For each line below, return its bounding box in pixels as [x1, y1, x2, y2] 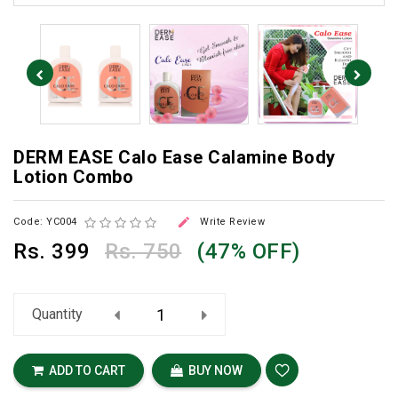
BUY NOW [182, 363, 243, 378]
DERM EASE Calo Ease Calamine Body [13, 146, 336, 168]
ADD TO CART [44, 363, 125, 378]
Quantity [32, 306, 83, 323]
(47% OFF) [196, 239, 300, 265]
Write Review [200, 215, 265, 227]
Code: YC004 [13, 215, 77, 227]
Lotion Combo [13, 165, 133, 187]
